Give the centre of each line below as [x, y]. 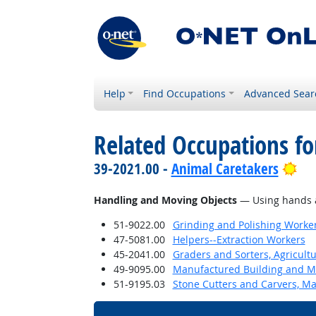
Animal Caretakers [225, 169]
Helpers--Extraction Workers [239, 239]
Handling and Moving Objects [165, 200]
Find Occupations [185, 93]
